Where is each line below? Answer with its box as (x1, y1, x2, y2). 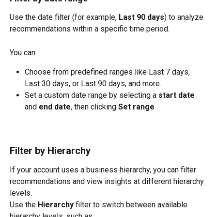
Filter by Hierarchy (10, 144, 91, 156)
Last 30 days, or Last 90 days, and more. (25, 79, 161, 89)
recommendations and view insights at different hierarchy (10, 176, 206, 186)
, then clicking (71, 102, 118, 112)
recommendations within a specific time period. (10, 24, 170, 34)
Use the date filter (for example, (10, 13, 119, 22)
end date (39, 102, 71, 112)
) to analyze (164, 13, 205, 22)
